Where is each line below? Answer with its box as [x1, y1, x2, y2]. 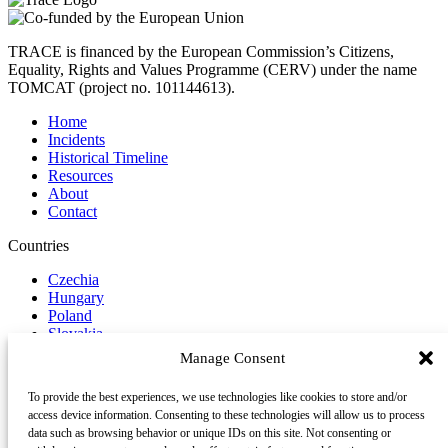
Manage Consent [179, 349, 285, 366]
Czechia [48, 271, 99, 289]
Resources [48, 167, 113, 185]
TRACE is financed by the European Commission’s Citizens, [8, 43, 394, 61]
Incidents [48, 131, 105, 149]
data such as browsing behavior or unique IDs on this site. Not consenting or [28, 426, 391, 440]
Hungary [48, 289, 104, 307]
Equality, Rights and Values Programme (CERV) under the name [8, 61, 417, 79]
